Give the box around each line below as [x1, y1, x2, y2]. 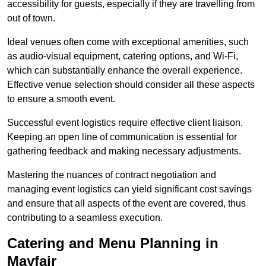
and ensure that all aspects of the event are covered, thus [7, 198, 246, 209]
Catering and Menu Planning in [7, 235, 218, 252]
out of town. [7, 13, 55, 24]
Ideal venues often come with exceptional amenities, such [7, 37, 249, 47]
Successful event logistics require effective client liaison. [7, 118, 243, 128]
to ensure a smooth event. [7, 94, 115, 104]
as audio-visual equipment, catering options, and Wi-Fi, [7, 51, 238, 62]
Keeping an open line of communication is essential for [7, 132, 237, 142]
